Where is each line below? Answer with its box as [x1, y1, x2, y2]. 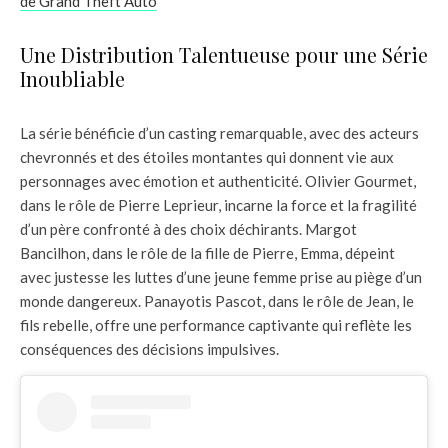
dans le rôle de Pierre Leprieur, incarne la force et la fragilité [20, 196, 417, 215]
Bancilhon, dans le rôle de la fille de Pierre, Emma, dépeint [20, 244, 395, 263]
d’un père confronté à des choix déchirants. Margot [20, 220, 357, 239]
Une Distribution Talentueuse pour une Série [20, 41, 428, 69]
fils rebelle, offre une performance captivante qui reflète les [20, 316, 412, 335]
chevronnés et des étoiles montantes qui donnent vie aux [20, 148, 394, 167]
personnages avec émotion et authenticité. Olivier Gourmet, [20, 172, 416, 191]
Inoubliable [20, 65, 125, 93]
